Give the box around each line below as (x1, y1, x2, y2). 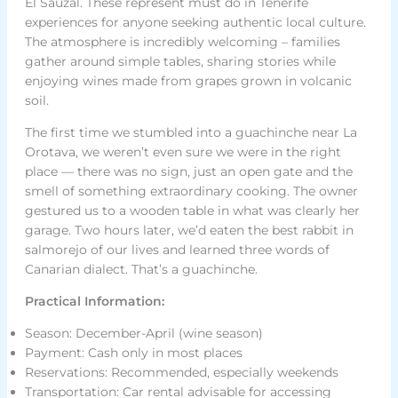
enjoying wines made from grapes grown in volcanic (24, 73, 352, 90)
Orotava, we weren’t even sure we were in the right (24, 144, 341, 161)
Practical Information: (24, 293, 164, 310)
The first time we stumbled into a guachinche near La (24, 124, 357, 141)
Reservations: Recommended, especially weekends (24, 364, 338, 381)
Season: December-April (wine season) (24, 325, 263, 342)
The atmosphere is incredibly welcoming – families (24, 34, 340, 51)
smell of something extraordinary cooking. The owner (24, 183, 358, 200)
